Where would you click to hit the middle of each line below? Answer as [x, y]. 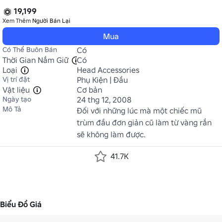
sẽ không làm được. [111, 134]
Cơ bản [89, 90]
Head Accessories [108, 70]
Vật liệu [16, 90]
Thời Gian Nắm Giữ [35, 60]
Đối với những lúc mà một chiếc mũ [139, 111]
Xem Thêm [17, 21]
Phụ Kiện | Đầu [102, 80]
